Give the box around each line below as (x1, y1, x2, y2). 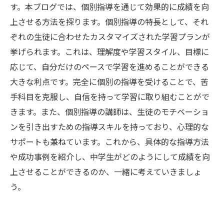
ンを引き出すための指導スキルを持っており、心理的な (10, 120, 209, 132)
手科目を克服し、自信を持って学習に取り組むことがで (10, 90, 209, 102)
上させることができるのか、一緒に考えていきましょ (10, 165, 201, 177)
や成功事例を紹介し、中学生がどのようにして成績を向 (10, 150, 210, 162)
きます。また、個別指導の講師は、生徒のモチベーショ (10, 105, 209, 117)
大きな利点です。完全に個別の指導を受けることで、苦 (10, 75, 208, 87)
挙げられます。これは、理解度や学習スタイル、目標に (10, 45, 209, 57)
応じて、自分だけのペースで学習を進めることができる (10, 60, 209, 72)
